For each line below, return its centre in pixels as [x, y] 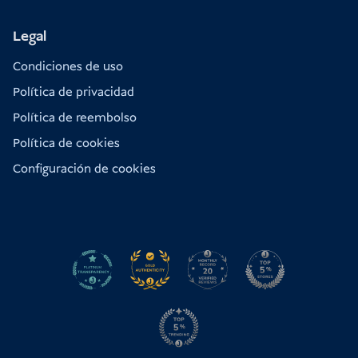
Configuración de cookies [84, 169]
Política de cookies [66, 143]
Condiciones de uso [68, 66]
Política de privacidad [74, 92]
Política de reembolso [75, 117]
